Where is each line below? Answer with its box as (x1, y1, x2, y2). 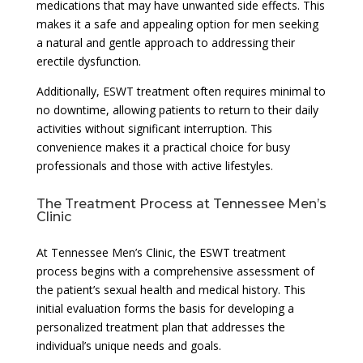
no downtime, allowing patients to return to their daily (36, 101, 318, 117)
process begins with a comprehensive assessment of (36, 263, 314, 279)
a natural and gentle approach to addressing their (36, 34, 295, 50)
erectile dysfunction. (36, 53, 141, 69)
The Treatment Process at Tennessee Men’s (36, 195, 327, 211)
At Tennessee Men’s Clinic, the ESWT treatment (36, 244, 286, 260)
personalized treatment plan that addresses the (36, 318, 285, 335)
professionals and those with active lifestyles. (36, 157, 273, 173)
